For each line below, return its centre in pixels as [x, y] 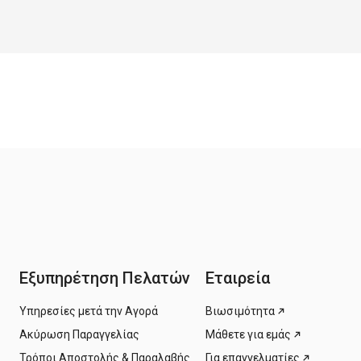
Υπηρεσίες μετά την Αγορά [89, 311]
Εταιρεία [238, 278]
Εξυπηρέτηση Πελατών [105, 278]
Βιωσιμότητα [240, 311]
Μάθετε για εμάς [248, 334]
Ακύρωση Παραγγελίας [79, 334]
